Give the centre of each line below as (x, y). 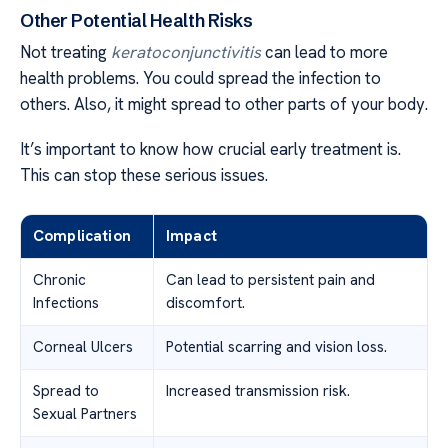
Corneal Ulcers (83, 346)
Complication (82, 235)
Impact (191, 235)
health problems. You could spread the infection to (200, 78)
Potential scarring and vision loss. (276, 346)
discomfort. (205, 302)
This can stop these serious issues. (144, 174)
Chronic (59, 279)
